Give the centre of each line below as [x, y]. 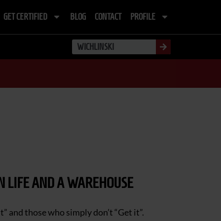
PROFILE [143, 17]
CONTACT [108, 17]
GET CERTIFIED [25, 17]
